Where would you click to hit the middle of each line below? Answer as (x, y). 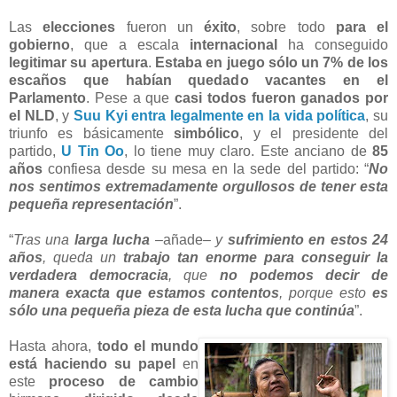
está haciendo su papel (92, 363)
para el (362, 27)
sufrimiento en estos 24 (308, 239)
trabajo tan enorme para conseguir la (256, 257)
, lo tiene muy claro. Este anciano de (249, 151)
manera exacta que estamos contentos (144, 292)
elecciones (79, 27)
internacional (234, 44)
